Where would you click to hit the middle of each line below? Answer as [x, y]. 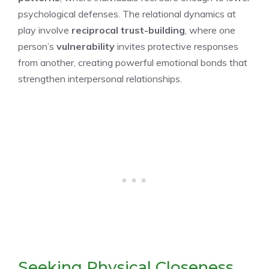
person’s [37, 46]
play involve [45, 30]
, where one [210, 30]
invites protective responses [177, 46]
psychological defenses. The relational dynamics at [127, 14]
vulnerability [86, 46]
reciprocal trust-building [128, 30]
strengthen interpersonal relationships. [100, 78]
